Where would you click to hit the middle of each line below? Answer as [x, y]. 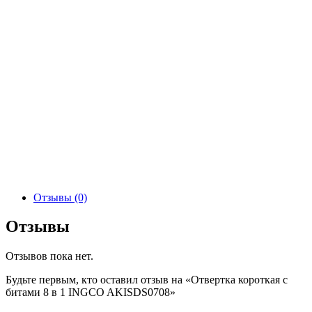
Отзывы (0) [60, 197]
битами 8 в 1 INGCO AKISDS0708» [91, 292]
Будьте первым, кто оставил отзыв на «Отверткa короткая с [147, 280]
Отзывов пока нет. [49, 256]
